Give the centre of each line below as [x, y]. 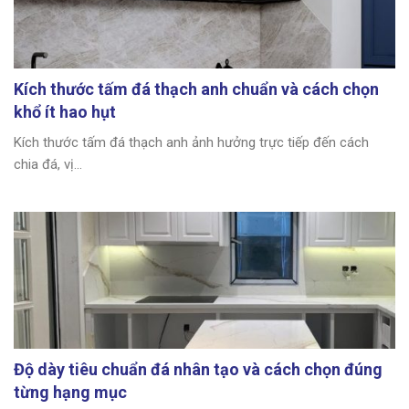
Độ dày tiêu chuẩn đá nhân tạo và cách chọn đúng [198, 369]
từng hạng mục [70, 392]
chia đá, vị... [48, 164]
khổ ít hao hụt [65, 111]
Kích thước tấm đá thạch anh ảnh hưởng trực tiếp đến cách [191, 142]
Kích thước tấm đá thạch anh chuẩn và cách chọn [196, 89]
